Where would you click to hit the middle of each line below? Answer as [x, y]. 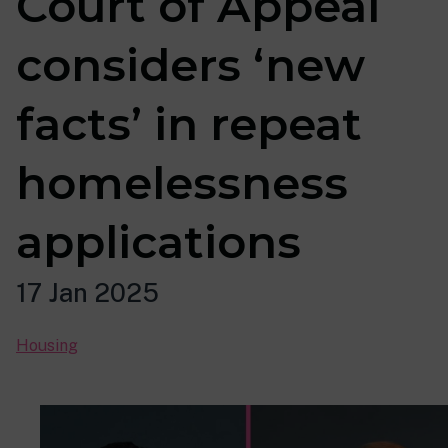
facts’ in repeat [189, 124]
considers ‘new [190, 65]
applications [158, 242]
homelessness [182, 183]
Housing [47, 345]
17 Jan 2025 [87, 293]
